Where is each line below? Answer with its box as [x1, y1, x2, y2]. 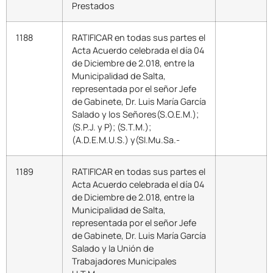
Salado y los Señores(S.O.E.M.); [72, 108, 199, 121]
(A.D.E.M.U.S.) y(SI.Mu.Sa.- [72, 134, 180, 146]
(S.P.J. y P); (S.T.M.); [72, 121, 151, 133]
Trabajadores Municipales [72, 255, 177, 268]
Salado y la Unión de [72, 243, 154, 255]
